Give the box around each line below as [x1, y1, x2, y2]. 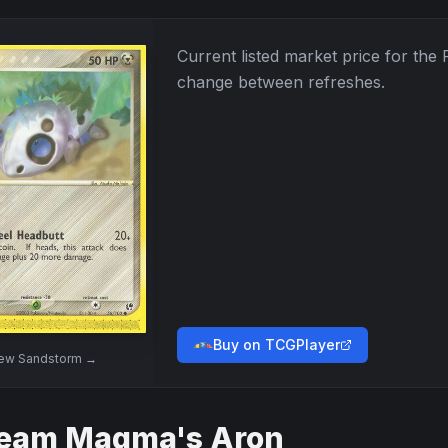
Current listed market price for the [177, 46, 442, 66]
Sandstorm [17, 351, 82, 366]
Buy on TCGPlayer [213, 336, 340, 353]
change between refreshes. [177, 72, 385, 92]
